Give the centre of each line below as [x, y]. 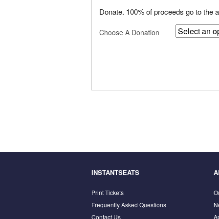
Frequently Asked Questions [129, 204]
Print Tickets [108, 192]
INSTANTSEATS [115, 173]
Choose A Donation [129, 33]
